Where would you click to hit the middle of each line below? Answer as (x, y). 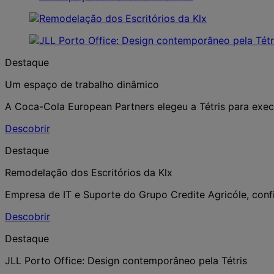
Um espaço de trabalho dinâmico (82, 84)
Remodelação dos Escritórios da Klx (89, 172)
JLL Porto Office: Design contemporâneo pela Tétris (126, 260)
